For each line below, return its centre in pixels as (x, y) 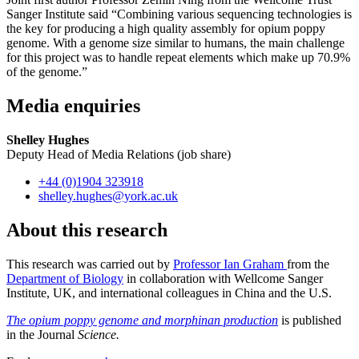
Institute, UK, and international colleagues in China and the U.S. (171, 292)
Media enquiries (73, 105)
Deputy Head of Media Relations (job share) (119, 154)
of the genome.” (47, 71)
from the (308, 264)
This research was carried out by (90, 264)
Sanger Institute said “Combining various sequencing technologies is (179, 14)
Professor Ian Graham (230, 264)
